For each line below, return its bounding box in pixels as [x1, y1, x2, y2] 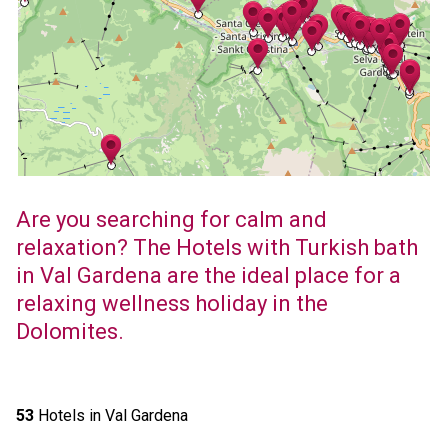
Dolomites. [15, 319, 124, 344]
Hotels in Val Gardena [33, 406, 188, 425]
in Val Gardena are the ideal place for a [15, 263, 401, 288]
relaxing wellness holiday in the [15, 291, 328, 316]
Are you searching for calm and [15, 207, 327, 232]
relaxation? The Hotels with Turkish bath [15, 235, 418, 260]
